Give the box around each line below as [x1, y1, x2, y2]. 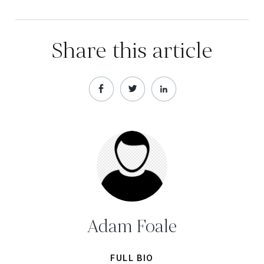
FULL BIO [110, 253, 154, 263]
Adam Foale [87, 214, 177, 239]
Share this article [51, 35, 213, 66]
